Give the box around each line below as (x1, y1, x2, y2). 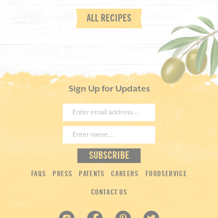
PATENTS (79, 170, 105, 178)
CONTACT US (91, 189, 127, 196)
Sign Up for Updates (68, 84, 150, 94)
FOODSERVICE (145, 170, 187, 178)
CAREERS (111, 170, 139, 178)
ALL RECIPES (87, 13, 131, 23)
